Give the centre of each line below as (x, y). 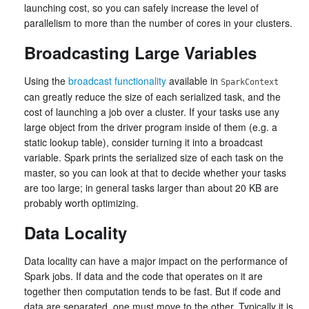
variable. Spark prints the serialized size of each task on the (154, 157)
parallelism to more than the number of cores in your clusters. (158, 23)
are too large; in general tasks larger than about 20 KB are (151, 188)
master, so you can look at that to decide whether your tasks (155, 172)
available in (193, 81)
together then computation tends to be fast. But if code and (152, 291)
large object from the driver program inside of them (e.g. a (151, 127)
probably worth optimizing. (81, 203)
